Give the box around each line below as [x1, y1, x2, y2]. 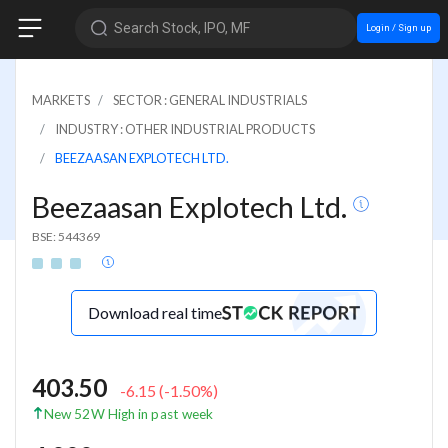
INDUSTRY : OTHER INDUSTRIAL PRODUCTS [55, 120, 315, 137]
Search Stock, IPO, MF [113, 19, 250, 36]
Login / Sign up [365, 21, 431, 33]
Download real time [88, 302, 222, 322]
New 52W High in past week [44, 405, 214, 422]
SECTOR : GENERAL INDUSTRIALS [113, 91, 307, 108]
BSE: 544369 [32, 228, 100, 244]
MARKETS [32, 91, 90, 108]
